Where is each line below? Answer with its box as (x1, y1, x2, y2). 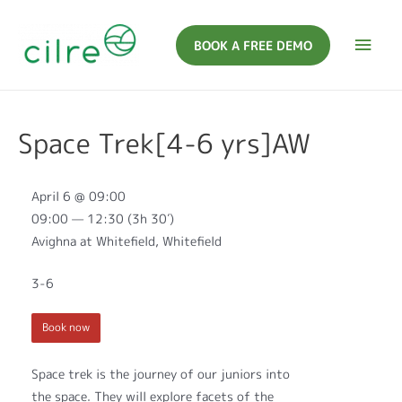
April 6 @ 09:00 (31, 187, 126, 205)
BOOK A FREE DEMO (194, 36, 313, 54)
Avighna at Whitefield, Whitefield (31, 232, 222, 249)
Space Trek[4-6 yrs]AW (18, 125, 310, 163)
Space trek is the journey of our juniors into (31, 365, 290, 383)
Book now (42, 320, 90, 336)
